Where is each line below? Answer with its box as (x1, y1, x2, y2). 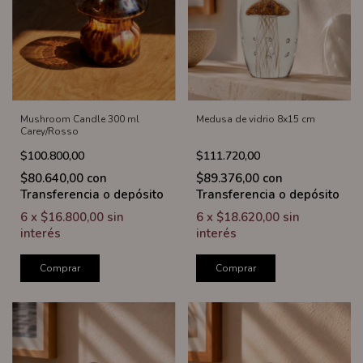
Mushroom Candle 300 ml (20, 112, 139, 126)
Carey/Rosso (20, 124, 79, 138)
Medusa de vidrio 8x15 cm (195, 112, 315, 126)
